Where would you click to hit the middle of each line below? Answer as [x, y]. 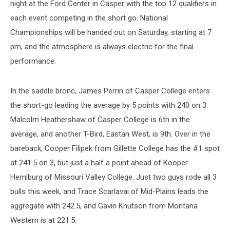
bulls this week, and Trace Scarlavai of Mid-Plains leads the [109, 191]
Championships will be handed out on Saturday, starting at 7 [111, 32]
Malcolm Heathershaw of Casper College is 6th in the [100, 120]
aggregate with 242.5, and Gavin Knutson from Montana [104, 206]
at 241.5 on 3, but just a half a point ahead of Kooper [99, 163]
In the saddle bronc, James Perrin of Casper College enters [110, 91]
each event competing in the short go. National [89, 18]
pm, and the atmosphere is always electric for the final [102, 47]
